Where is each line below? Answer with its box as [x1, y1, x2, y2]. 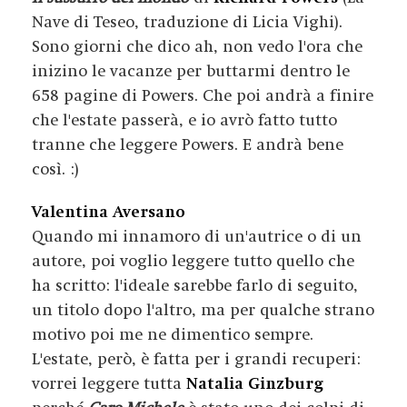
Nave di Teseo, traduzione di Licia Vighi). [32, 13, 348, 32]
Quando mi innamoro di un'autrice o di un [32, 227, 362, 246]
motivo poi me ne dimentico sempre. [32, 325, 313, 344]
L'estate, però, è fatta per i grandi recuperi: [32, 350, 361, 369]
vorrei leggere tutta [32, 374, 182, 393]
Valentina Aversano [32, 203, 185, 222]
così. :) [32, 160, 79, 179]
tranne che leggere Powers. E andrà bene [32, 135, 343, 154]
